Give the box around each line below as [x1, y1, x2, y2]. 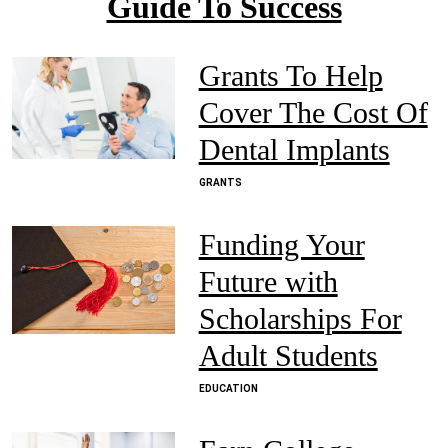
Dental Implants [198, 133, 390, 166]
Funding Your [198, 228, 365, 261]
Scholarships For [198, 302, 402, 335]
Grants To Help [198, 59, 383, 92]
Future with [198, 265, 338, 298]
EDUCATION [198, 383, 258, 394]
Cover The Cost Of [198, 96, 428, 129]
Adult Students [198, 339, 378, 372]
